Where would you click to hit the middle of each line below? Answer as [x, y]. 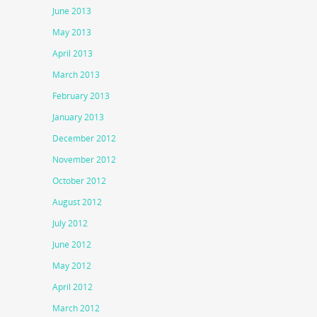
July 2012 [70, 224]
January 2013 [78, 117]
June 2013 [72, 11]
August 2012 [77, 202]
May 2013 [72, 33]
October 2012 [79, 181]
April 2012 [73, 287]
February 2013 [81, 96]
